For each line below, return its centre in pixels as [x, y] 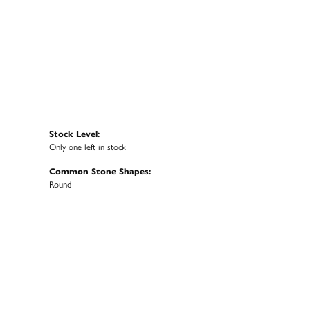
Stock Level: [74, 134]
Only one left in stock [88, 147]
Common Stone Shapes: [100, 171]
